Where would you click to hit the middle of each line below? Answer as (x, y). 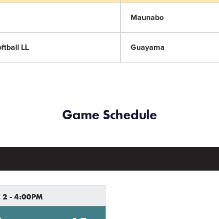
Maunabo (147, 18)
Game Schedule (109, 115)
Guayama (148, 47)
